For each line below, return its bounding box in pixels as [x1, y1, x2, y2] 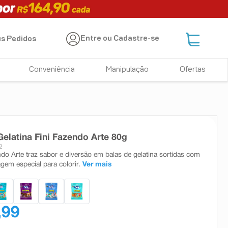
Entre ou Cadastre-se [80, 35, 160, 43]
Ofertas [179, 66, 206, 73]
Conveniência [29, 66, 75, 73]
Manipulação [106, 66, 149, 73]
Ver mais [82, 161, 111, 168]
